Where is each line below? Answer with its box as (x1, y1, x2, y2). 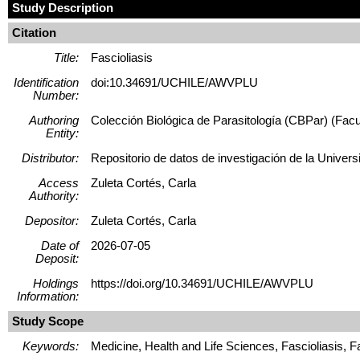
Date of (41, 239, 79, 252)
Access (39, 176, 79, 190)
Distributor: (22, 151, 79, 165)
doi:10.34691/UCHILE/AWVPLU (91, 76, 258, 89)
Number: (33, 88, 79, 102)
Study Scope (12, 314, 84, 328)
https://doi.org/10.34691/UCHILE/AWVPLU (91, 276, 313, 290)
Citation (12, 26, 56, 39)
